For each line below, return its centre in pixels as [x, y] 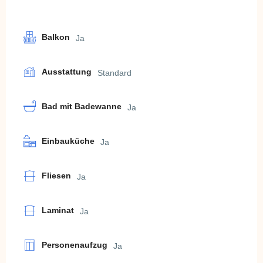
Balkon [56, 37]
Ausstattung [67, 71]
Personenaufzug [75, 245]
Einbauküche [68, 141]
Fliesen [56, 175]
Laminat [58, 210]
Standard [114, 73]
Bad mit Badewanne [82, 106]
